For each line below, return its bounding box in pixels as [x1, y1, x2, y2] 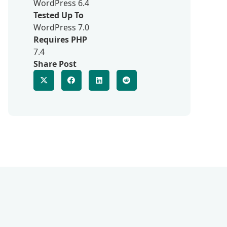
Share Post [33, 58, 77, 69]
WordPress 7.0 [33, 22, 89, 33]
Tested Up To [33, 10, 84, 21]
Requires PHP [33, 34, 87, 45]
